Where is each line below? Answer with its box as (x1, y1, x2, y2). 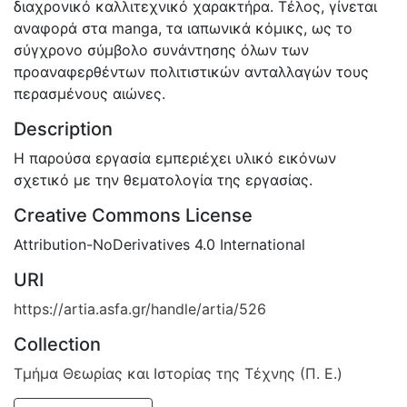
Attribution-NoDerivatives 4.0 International (14, 234, 305, 253)
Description (14, 117, 113, 140)
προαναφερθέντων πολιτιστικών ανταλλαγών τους (14, 62, 369, 81)
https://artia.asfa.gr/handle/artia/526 (14, 299, 266, 318)
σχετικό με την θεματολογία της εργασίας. (14, 170, 313, 189)
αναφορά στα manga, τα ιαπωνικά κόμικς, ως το (14, 18, 352, 37)
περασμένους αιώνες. (14, 84, 165, 103)
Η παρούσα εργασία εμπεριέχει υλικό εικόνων (14, 148, 336, 167)
